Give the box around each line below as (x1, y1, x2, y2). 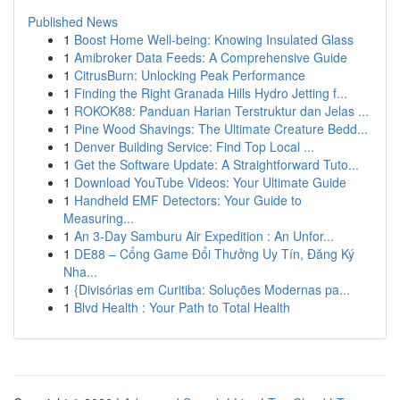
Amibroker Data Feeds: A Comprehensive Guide (74, 48, 347, 66)
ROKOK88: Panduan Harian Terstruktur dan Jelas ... (74, 102, 369, 120)
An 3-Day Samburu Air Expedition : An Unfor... (74, 227, 334, 245)
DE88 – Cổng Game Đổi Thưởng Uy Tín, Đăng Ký (74, 245, 354, 262)
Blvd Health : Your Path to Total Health (74, 298, 290, 316)
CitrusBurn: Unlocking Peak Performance (74, 66, 305, 84)
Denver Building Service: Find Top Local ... (74, 137, 314, 155)
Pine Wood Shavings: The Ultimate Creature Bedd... (74, 120, 368, 137)
